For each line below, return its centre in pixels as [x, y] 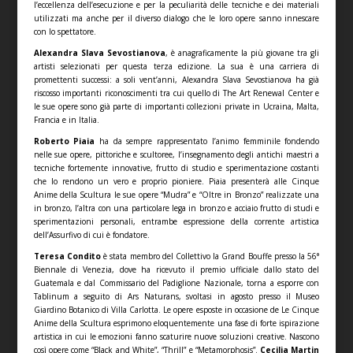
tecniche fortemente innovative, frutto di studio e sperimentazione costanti [176, 167]
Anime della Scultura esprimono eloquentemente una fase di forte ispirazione [176, 323]
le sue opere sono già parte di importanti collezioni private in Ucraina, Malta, [176, 106]
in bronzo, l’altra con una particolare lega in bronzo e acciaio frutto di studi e [176, 208]
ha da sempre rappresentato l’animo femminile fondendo [207, 141]
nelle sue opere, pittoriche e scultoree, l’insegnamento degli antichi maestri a [176, 154]
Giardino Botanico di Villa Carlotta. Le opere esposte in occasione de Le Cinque [176, 309]
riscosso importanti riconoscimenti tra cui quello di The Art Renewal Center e [176, 93]
